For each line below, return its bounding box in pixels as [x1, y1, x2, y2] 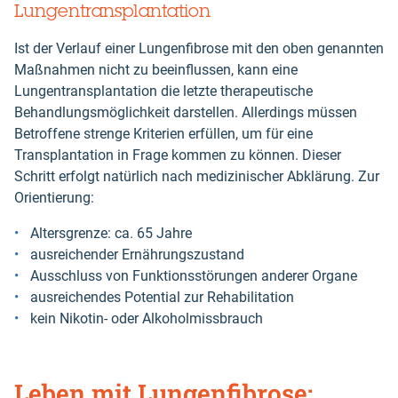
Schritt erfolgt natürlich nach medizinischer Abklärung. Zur [14, 168, 379, 186]
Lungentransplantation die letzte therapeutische [14, 83, 313, 100]
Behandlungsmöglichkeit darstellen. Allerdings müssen [14, 104, 357, 122]
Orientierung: [14, 189, 94, 207]
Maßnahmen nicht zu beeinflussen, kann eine [14, 61, 298, 79]
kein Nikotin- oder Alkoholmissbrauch [30, 310, 263, 328]
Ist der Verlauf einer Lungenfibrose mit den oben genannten [14, 40, 384, 58]
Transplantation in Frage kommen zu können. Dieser [14, 147, 341, 164]
